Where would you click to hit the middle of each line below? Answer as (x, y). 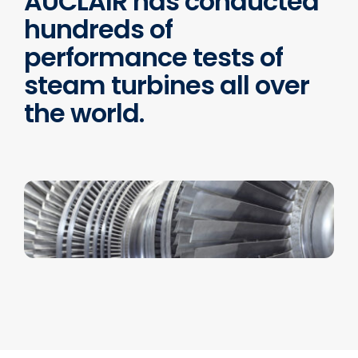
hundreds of (98, 29)
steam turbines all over (166, 85)
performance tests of (153, 57)
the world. (84, 113)
